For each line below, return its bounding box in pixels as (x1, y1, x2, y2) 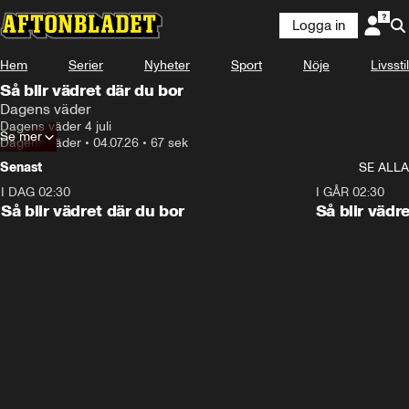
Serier (68, 58, 103, 73)
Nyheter (144, 58, 190, 73)
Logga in (292, 17, 345, 34)
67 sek (151, 135, 188, 151)
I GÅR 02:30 (315, 184, 384, 200)
